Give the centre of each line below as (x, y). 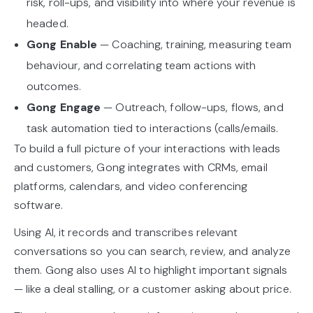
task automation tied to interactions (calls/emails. (153, 128)
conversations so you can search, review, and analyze (153, 251)
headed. (48, 23)
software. (38, 205)
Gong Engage (64, 107)
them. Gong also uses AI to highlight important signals (151, 270)
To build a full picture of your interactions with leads (147, 148)
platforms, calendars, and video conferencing (131, 186)
